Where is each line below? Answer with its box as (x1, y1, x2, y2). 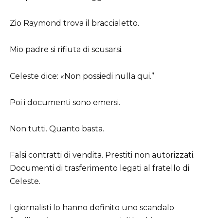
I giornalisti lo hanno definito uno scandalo (10, 203, 174, 213)
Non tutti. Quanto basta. (10, 124, 104, 133)
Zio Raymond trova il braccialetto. (10, 18, 139, 28)
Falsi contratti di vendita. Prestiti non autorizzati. (10, 150, 195, 160)
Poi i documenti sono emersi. (10, 97, 120, 107)
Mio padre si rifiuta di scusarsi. (10, 45, 123, 54)
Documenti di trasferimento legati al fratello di (10, 163, 189, 173)
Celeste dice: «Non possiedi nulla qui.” (10, 71, 154, 81)
